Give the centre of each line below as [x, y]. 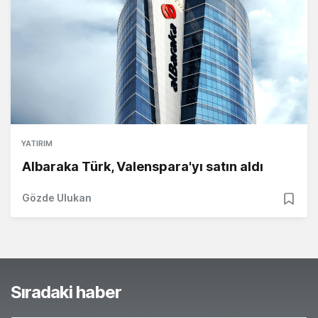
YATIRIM [37, 144]
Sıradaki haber [66, 292]
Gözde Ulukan [57, 198]
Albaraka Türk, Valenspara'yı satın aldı [143, 167]
